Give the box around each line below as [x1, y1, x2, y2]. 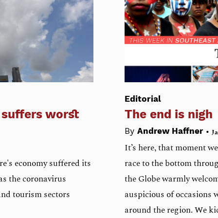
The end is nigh [125, 107, 213, 122]
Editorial [125, 94, 161, 104]
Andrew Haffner [137, 126, 205, 136]
